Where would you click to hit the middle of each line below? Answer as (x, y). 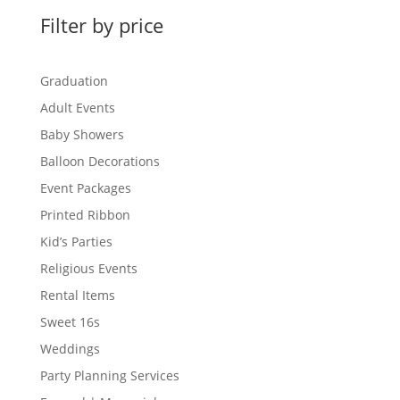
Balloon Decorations (100, 161)
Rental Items (77, 295)
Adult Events (77, 107)
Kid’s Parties (76, 241)
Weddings (70, 348)
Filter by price (101, 25)
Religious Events (88, 268)
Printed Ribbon (85, 214)
